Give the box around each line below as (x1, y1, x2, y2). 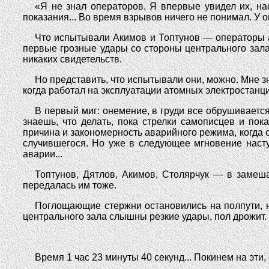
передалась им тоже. (23, 180, 116, 190)
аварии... (23, 149, 62, 159)
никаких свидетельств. (23, 54, 122, 64)
